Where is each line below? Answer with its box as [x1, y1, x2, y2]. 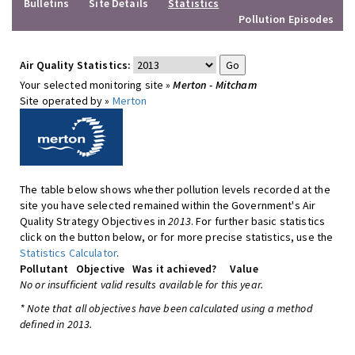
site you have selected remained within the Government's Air [20, 198, 316, 212]
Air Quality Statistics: [20, 58, 132, 72]
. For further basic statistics [190, 214, 326, 228]
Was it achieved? [132, 261, 217, 276]
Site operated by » [20, 94, 113, 108]
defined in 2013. [20, 317, 93, 331]
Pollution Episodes [239, 12, 334, 26]
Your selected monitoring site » [20, 78, 174, 92]
